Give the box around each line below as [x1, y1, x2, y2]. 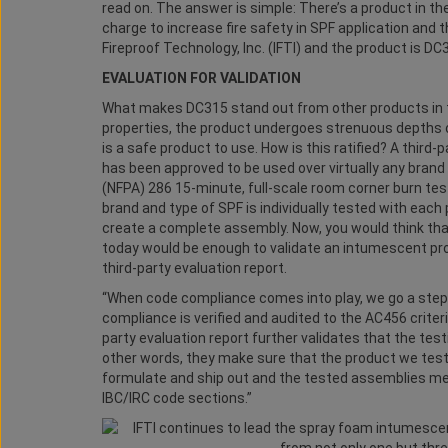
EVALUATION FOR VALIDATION [102, 70, 301, 86]
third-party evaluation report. [102, 260, 287, 276]
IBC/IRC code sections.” [102, 390, 252, 406]
